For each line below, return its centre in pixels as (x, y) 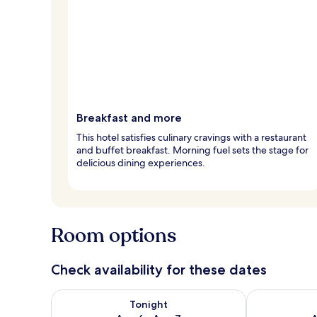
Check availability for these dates (159, 269)
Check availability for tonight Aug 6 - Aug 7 (161, 296)
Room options (114, 235)
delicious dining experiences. (141, 162)
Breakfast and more (129, 117)
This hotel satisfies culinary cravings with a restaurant (191, 137)
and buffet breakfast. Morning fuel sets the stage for (192, 150)
